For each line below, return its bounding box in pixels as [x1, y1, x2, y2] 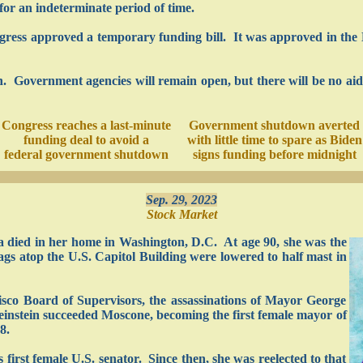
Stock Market [146, 207, 217, 221]
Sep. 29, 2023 [146, 193, 217, 207]
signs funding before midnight [192, 147, 357, 161]
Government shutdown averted [189, 118, 360, 132]
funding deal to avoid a [23, 133, 149, 147]
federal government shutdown [3, 147, 169, 161]
